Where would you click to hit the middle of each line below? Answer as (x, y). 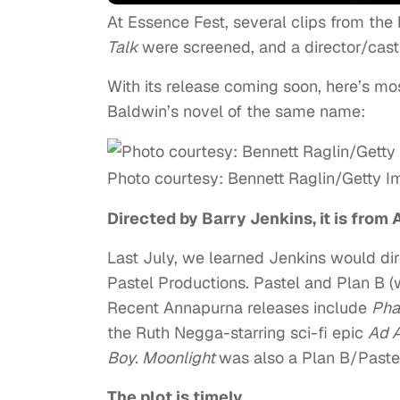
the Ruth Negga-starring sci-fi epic (237, 332)
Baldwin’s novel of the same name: (236, 111)
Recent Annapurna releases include (239, 307)
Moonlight (180, 357)
